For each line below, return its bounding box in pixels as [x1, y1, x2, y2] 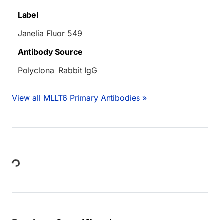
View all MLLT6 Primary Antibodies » [12, 93, 147, 103]
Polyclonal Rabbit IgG [18, 65, 97, 76]
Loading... [10, 161, 50, 181]
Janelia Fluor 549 [18, 28, 82, 39]
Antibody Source [18, 47, 82, 57]
